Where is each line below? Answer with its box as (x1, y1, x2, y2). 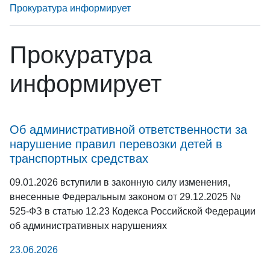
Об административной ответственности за (10, 122, 247, 136)
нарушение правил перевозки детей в (10, 137, 222, 151)
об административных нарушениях (10, 220, 167, 231)
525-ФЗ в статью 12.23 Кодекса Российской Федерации (10, 206, 256, 216)
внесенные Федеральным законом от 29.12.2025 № (10, 191, 240, 202)
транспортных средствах (10, 151, 148, 165)
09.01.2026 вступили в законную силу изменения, (10, 177, 230, 187)
